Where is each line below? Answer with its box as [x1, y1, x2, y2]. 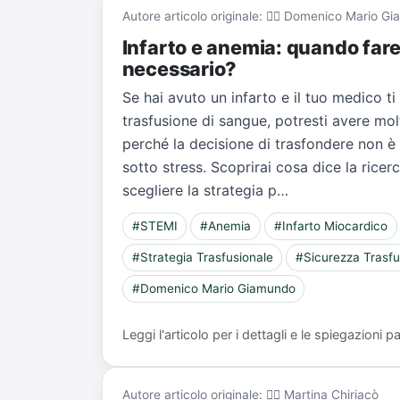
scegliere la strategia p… [121, 180, 288, 199]
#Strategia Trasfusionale [131, 250, 273, 265]
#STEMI [131, 219, 178, 234]
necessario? [121, 56, 237, 80]
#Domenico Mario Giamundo [131, 281, 296, 296]
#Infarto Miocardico [274, 219, 388, 234]
